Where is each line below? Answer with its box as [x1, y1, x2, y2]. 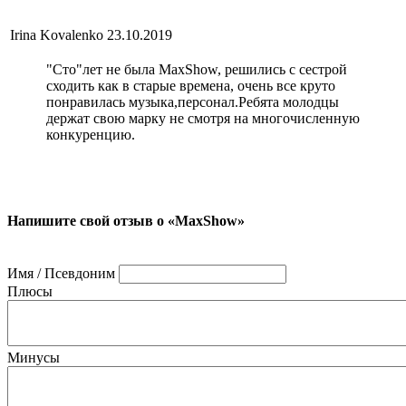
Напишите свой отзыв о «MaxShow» [7, 212, 245, 228]
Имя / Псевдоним [7, 265, 115, 281]
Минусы [7, 349, 60, 365]
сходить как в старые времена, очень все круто [46, 78, 335, 94]
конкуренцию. [46, 127, 135, 143]
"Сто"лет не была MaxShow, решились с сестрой [46, 62, 347, 78]
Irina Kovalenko [10, 27, 103, 43]
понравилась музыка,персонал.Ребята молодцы [46, 94, 339, 111]
